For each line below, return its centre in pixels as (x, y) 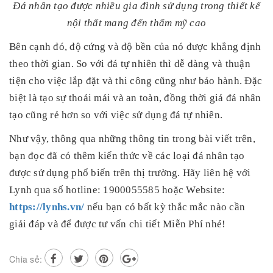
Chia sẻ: (26, 259)
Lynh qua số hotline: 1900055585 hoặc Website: (117, 190)
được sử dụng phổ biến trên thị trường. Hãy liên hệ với (130, 173)
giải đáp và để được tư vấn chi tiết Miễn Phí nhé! (118, 224)
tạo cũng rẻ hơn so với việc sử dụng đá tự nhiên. (116, 115)
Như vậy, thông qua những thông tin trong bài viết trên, (132, 139)
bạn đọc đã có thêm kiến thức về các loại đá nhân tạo (127, 156)
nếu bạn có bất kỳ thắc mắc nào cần (165, 207)
